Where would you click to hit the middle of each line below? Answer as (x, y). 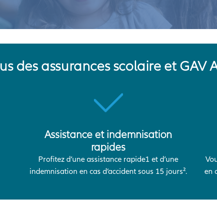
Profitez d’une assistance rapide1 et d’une (108, 159)
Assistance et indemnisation (108, 134)
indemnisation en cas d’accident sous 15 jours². (108, 171)
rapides (108, 147)
